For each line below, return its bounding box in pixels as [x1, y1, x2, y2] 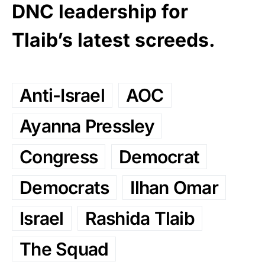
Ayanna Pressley [20, 115, 154, 137]
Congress [20, 146, 98, 168]
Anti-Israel [20, 85, 105, 106]
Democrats [20, 177, 109, 199]
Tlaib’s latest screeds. [12, 28, 215, 52]
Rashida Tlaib [85, 208, 195, 230]
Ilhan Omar [130, 177, 218, 199]
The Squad [20, 238, 109, 260]
